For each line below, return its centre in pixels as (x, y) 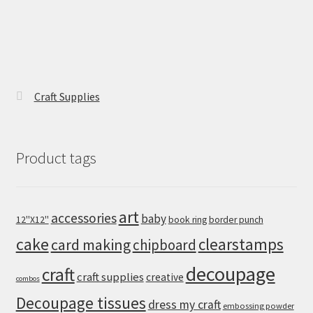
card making (90, 244)
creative (165, 277)
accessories (83, 218)
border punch (236, 219)
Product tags (56, 158)
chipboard (164, 245)
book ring (187, 219)
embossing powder (258, 305)
